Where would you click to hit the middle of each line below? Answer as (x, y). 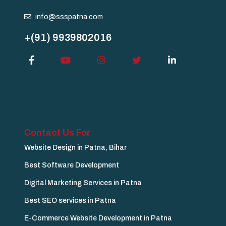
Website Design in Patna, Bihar (75, 148)
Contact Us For (57, 133)
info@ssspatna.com (69, 17)
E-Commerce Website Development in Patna (98, 218)
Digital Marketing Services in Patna (83, 183)
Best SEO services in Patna (70, 201)
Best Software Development (72, 165)
